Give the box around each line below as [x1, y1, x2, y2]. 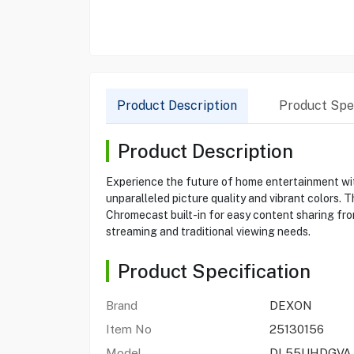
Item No [105, 322, 152, 336]
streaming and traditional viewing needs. [105, 225, 311, 238]
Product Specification [117, 260, 311, 282]
